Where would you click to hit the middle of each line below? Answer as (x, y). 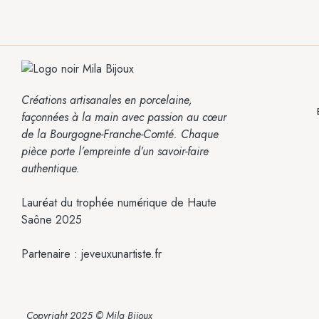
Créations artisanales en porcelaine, (107, 100)
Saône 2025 (52, 219)
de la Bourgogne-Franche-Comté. (101, 134)
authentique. (51, 168)
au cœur (206, 117)
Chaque (200, 134)
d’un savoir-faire (171, 151)
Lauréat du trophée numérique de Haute (119, 202)
